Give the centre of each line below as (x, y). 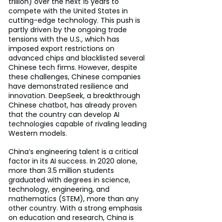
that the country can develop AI (65, 114)
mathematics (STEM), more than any (75, 198)
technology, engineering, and (60, 189)
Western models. (38, 133)
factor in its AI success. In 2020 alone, (74, 161)
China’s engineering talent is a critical (74, 151)
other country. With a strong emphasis (76, 208)
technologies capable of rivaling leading (79, 124)
